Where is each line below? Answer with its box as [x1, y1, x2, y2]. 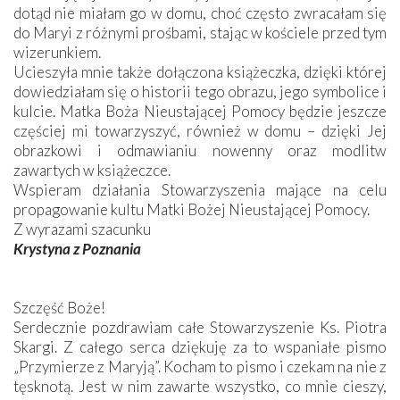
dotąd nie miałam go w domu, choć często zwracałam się [13, 3, 387, 22]
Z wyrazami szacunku [13, 219, 151, 238]
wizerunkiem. [13, 42, 101, 62]
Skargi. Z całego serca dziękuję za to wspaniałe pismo [13, 337, 387, 356]
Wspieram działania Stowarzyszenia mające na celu [13, 179, 387, 199]
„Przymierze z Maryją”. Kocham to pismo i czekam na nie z [13, 356, 387, 376]
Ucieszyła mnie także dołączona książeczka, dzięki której [13, 62, 387, 81]
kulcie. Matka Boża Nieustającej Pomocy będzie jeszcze [13, 101, 387, 121]
